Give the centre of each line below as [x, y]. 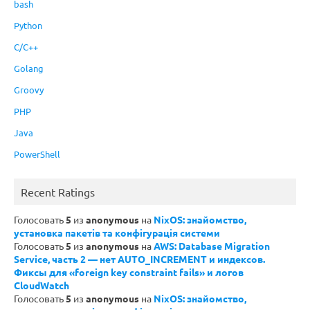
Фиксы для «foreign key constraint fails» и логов [129, 272]
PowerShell [37, 154]
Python [28, 26]
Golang [29, 69]
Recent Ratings [58, 192]
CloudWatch [42, 285]
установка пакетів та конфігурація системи [117, 233]
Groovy [29, 90]
